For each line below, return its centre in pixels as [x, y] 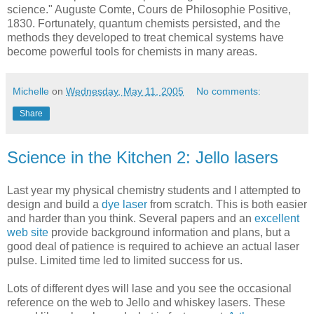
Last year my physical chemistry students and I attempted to [154, 191]
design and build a [54, 205]
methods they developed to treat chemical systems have [145, 37]
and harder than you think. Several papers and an [131, 219]
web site [28, 233]
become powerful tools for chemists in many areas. [132, 51]
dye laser [124, 205]
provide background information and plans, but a [169, 233]
